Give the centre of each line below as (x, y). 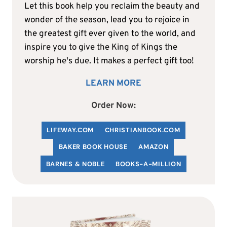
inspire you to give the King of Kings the (101, 48)
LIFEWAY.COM (70, 130)
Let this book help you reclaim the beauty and (112, 7)
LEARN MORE (113, 84)
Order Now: (113, 106)
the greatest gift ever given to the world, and (110, 34)
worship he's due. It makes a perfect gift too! (109, 62)
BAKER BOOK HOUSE (93, 147)
